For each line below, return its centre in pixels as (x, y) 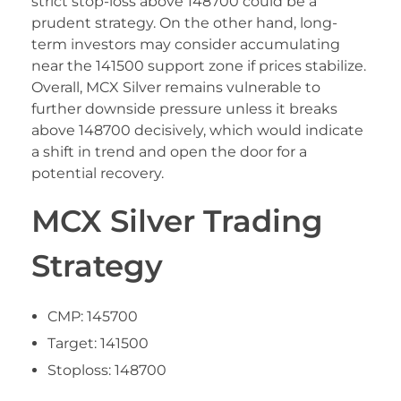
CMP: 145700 (92, 317)
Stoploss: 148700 (107, 371)
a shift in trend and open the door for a (169, 152)
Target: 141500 (98, 344)
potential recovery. (98, 174)
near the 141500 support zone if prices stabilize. (199, 66)
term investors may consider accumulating (186, 45)
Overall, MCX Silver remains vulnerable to (176, 88)
